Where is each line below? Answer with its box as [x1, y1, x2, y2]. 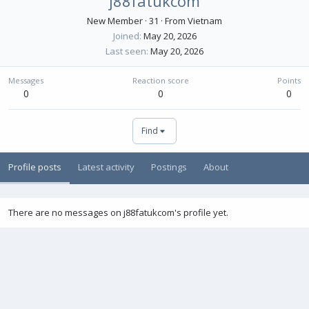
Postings [151, 161, 187, 173]
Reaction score [132, 75, 189, 86]
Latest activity [78, 161, 134, 173]
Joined [112, 30, 139, 42]
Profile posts [8, 161, 61, 173]
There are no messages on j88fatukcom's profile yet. [8, 206, 228, 219]
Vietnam [188, 14, 222, 27]
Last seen [106, 45, 146, 57]
